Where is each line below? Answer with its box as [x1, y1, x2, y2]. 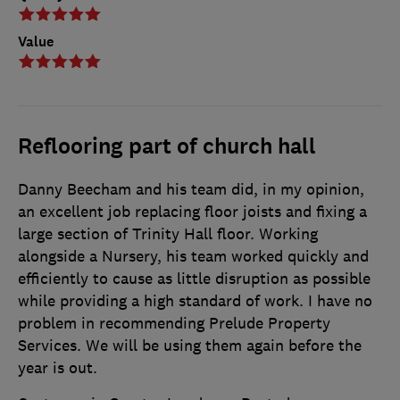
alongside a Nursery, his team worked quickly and [18, 246, 369, 266]
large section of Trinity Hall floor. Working [18, 223, 318, 244]
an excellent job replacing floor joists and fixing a [18, 201, 367, 221]
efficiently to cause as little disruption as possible [18, 268, 371, 288]
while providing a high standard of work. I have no [18, 290, 372, 311]
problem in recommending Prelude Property [18, 312, 330, 333]
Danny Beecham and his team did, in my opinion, [18, 179, 364, 199]
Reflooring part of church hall [18, 131, 316, 161]
